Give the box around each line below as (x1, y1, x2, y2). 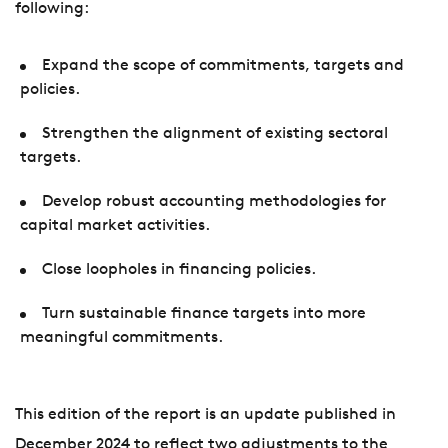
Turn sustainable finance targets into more (42, 306, 367, 323)
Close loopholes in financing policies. (42, 262, 321, 279)
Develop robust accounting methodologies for (42, 194, 387, 211)
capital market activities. (20, 218, 214, 235)
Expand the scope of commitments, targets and (42, 58, 405, 75)
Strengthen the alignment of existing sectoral (42, 126, 389, 143)
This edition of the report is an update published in (15, 407, 396, 424)
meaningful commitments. (20, 330, 227, 347)
